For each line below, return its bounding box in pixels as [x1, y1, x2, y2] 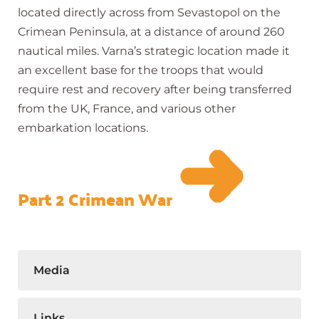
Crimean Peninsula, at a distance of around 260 [18, 24, 285, 38]
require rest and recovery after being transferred [18, 82, 292, 96]
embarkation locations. [18, 120, 148, 135]
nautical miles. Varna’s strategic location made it [18, 43, 290, 58]
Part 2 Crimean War [18, 184, 179, 215]
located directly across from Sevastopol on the [18, 5, 281, 19]
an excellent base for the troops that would [18, 63, 263, 77]
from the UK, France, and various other [18, 101, 236, 115]
